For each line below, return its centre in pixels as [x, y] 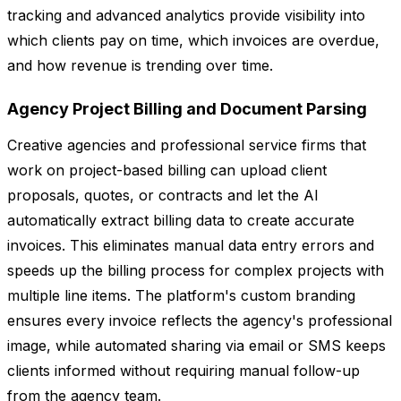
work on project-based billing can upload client [167, 171]
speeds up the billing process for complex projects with [196, 271]
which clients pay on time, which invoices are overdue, [193, 41]
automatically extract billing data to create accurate [181, 221]
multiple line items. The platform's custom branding [181, 296]
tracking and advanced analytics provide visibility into [186, 16]
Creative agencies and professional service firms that [187, 145]
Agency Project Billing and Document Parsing [187, 109]
